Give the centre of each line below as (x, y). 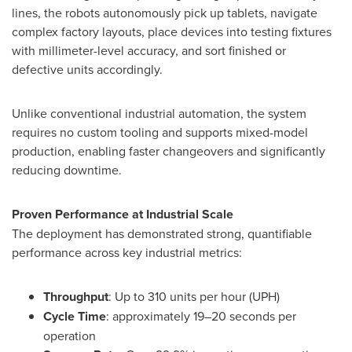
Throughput (76, 296)
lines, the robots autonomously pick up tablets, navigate (165, 12)
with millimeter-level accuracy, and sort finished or (149, 50)
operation (70, 335)
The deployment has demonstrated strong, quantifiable (162, 233)
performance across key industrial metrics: (127, 252)
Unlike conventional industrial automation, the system (159, 113)
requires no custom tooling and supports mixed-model (160, 132)
